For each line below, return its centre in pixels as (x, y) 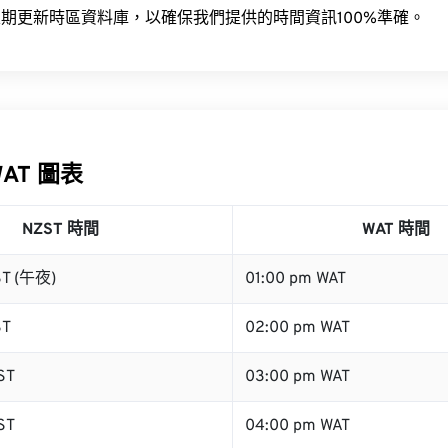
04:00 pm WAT (297, 426)
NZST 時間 (60, 230)
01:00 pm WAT (295, 279)
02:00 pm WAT (297, 328)
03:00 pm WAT (297, 377)
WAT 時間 (396, 230)
